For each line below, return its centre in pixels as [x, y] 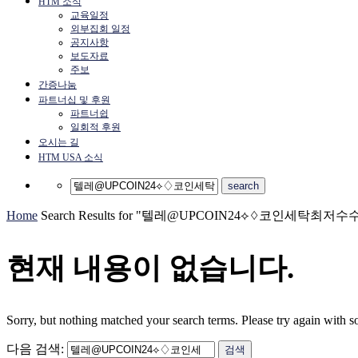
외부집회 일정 [100, 29]
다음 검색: [35, 348]
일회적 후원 [95, 127]
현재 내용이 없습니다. [150, 268]
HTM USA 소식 [71, 157]
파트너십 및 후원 [74, 100]
